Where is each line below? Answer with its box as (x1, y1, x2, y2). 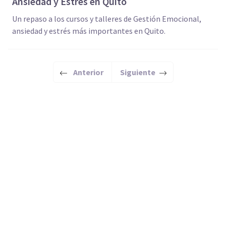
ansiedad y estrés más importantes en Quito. (12, 26, 165, 36)
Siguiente (120, 67, 155, 77)
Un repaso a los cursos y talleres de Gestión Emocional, (12, 14, 124, 24)
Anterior (73, 67, 103, 77)
